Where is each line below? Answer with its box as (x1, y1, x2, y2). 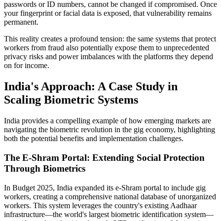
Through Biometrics (4, 163, 85, 174)
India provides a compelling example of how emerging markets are (4, 116, 211, 125)
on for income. (4, 61, 49, 70)
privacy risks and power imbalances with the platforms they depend (4, 52, 213, 61)
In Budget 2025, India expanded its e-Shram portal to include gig (4, 183, 206, 192)
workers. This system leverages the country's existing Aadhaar (4, 201, 197, 210)
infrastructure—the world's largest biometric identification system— (4, 210, 214, 219)
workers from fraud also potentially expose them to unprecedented (4, 43, 209, 52)
